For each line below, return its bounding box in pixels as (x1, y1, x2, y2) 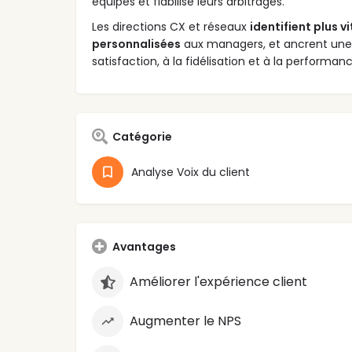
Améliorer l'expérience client (130, 273, 307, 291)
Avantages (112, 239, 176, 255)
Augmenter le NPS (130, 312, 241, 331)
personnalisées (92, 36, 181, 53)
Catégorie (112, 129, 172, 145)
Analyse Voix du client (131, 164, 250, 181)
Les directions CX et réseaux (92, 19, 250, 35)
